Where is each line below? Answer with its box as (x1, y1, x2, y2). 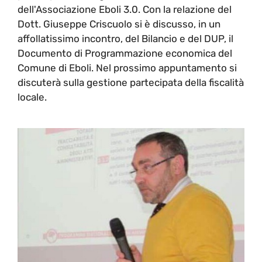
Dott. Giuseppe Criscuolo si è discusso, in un (18, 18, 220, 30)
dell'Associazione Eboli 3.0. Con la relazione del (18, 3, 232, 15)
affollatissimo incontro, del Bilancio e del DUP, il (18, 32, 233, 44)
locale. (18, 91, 47, 103)
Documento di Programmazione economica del (18, 47, 232, 59)
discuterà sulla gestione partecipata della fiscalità (18, 76, 244, 88)
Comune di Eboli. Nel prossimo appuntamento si (18, 61, 237, 74)
